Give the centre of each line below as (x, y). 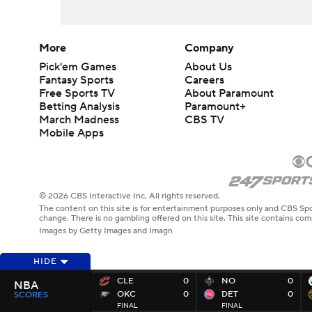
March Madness (79, 120)
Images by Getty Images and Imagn (106, 231)
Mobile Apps (71, 133)
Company (210, 48)
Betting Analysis (79, 107)
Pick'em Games (78, 67)
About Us (209, 67)
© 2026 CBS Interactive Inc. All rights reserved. (130, 196)
